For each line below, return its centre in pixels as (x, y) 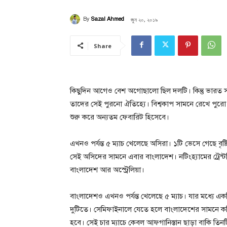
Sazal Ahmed (108, 19)
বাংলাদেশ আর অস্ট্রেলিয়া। (107, 169)
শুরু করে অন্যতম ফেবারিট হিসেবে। (120, 117)
